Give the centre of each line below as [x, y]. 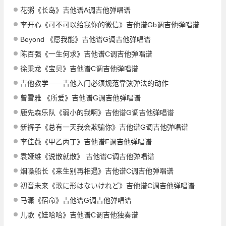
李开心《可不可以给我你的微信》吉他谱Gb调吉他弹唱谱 [109, 24]
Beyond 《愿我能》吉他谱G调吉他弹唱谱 [85, 39]
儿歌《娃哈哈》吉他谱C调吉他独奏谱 [79, 215]
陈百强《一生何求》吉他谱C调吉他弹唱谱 [86, 54]
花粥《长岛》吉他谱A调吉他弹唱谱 [75, 10]
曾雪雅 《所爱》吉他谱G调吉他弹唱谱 [80, 98]
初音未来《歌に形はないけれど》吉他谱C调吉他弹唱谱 [107, 185]
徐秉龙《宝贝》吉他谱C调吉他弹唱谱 [79, 68]
